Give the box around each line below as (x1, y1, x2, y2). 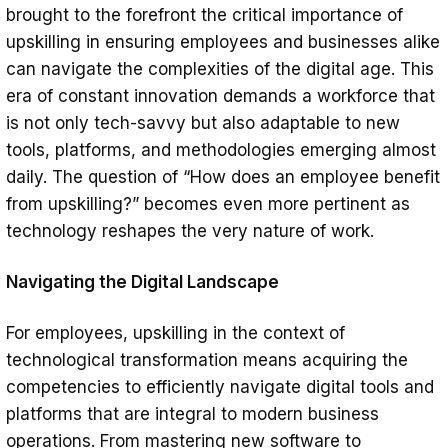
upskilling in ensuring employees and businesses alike (6, 32, 440, 53)
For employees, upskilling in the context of (6, 323, 345, 344)
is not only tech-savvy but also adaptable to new (6, 113, 400, 134)
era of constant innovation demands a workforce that (6, 86, 435, 107)
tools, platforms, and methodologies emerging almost (6, 140, 436, 161)
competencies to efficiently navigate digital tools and (6, 377, 434, 398)
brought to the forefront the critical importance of (6, 5, 403, 26)
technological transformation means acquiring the (6, 350, 408, 371)
